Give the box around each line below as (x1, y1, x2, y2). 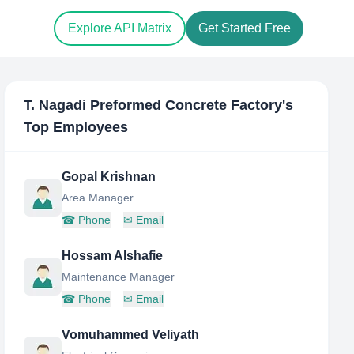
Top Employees (24, 119, 129, 135)
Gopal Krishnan (62, 170, 156, 183)
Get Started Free (198, 21, 291, 36)
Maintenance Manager (62, 270, 175, 283)
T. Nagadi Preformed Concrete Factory (24, 97, 283, 113)
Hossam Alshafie (62, 249, 164, 262)
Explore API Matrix (68, 21, 171, 36)
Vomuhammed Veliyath (62, 328, 200, 341)
